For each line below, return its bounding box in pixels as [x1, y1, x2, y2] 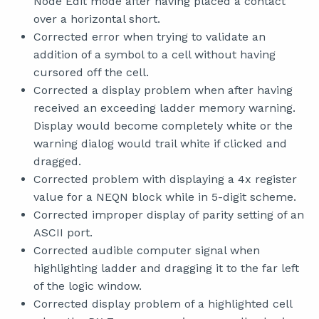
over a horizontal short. [33, 12, 160, 26]
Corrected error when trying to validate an [33, 30, 266, 43]
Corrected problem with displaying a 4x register [33, 172, 297, 186]
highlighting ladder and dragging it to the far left [33, 261, 299, 275]
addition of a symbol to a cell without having [33, 48, 276, 61]
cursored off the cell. [33, 66, 149, 79]
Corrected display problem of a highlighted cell [33, 297, 292, 310]
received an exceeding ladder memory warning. [33, 101, 296, 115]
